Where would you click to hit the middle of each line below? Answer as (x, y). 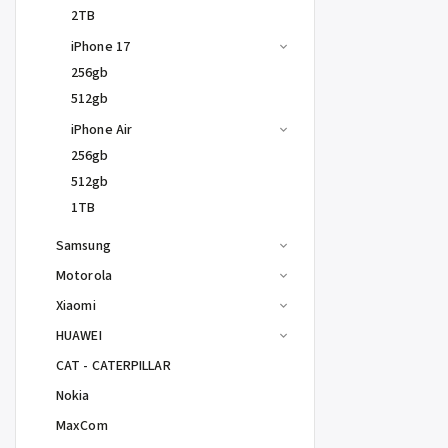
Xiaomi (76, 306)
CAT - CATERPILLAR (113, 366)
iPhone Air (101, 130)
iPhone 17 (100, 47)
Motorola (84, 276)
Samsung (83, 246)
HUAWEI (79, 336)
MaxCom (82, 426)
